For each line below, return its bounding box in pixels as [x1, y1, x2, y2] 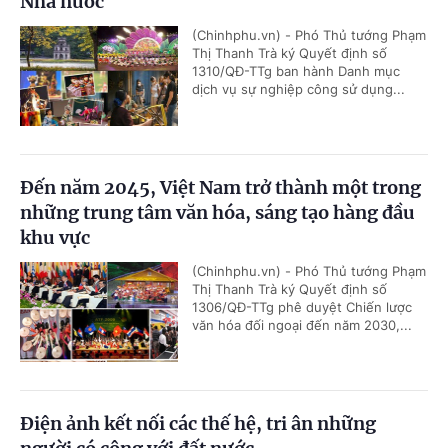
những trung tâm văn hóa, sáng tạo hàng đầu [20, 200, 415, 224]
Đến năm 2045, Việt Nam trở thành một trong [20, 175, 421, 199]
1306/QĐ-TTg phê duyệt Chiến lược [192, 298, 412, 315]
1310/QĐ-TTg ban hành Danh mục [192, 62, 400, 79]
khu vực [20, 225, 90, 249]
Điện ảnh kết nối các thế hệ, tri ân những [20, 411, 376, 435]
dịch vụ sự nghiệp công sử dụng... [192, 80, 405, 97]
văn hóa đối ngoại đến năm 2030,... [192, 316, 412, 333]
